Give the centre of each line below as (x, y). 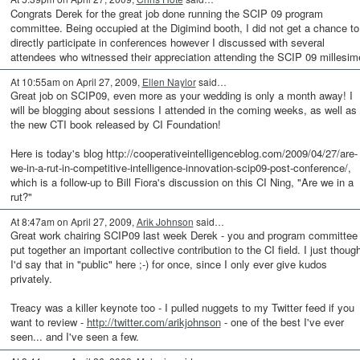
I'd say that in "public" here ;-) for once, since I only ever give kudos (168, 264)
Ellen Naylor (169, 81)
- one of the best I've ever (282, 322)
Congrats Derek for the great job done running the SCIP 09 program (166, 13)
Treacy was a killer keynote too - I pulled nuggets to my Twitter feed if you (182, 308)
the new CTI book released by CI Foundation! (115, 124)
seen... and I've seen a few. (74, 337)
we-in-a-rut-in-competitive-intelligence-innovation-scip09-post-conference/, (180, 167)
